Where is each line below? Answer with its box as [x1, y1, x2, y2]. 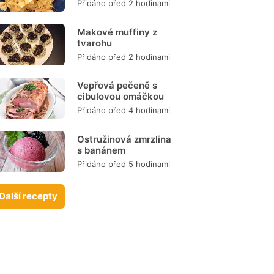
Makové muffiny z [77, 26, 157, 38]
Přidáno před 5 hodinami [77, 158, 170, 169]
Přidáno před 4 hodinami [77, 105, 170, 116]
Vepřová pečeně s [77, 80, 157, 92]
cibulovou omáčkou [77, 91, 164, 103]
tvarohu [77, 37, 112, 49]
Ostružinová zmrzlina [77, 133, 171, 145]
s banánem [77, 144, 125, 156]
